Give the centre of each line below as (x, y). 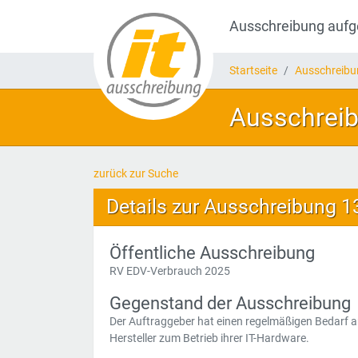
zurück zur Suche (136, 173)
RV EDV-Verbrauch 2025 (170, 271)
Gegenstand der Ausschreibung (230, 303)
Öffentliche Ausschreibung (212, 253)
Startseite (253, 70)
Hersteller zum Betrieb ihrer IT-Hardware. (209, 338)
